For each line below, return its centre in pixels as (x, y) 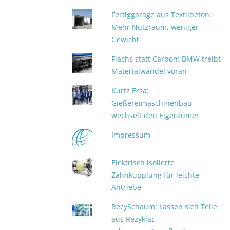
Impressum (131, 135)
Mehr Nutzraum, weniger (155, 27)
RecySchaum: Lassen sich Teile (165, 207)
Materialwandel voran (149, 71)
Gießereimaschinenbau (152, 103)
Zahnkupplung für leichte (156, 175)
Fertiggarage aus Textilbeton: (162, 15)
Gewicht (126, 39)
